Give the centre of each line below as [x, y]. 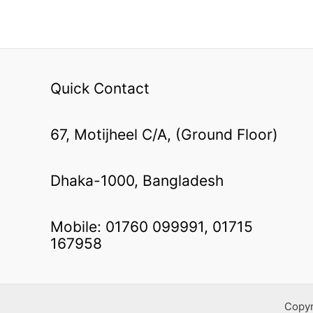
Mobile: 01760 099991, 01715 [152, 226]
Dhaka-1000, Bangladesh [137, 180]
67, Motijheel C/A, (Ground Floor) [164, 134]
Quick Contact [100, 88]
